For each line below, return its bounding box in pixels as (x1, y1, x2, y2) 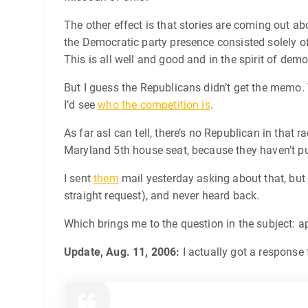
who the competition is (98, 98, 210, 111)
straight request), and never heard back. (64, 188, 260, 202)
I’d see (64, 98, 98, 111)
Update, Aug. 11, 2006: (64, 245, 180, 258)
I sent (64, 171, 94, 185)
